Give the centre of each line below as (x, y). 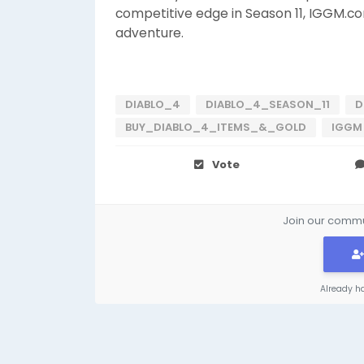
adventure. (149, 33)
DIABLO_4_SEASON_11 (268, 104)
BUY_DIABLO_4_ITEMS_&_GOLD (216, 127)
